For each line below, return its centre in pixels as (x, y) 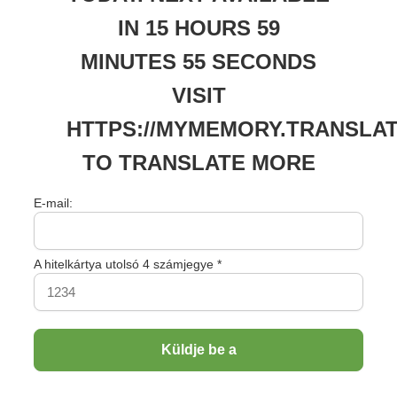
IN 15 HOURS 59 (198, 28)
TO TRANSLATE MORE (198, 163)
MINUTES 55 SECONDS (198, 62)
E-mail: (53, 203)
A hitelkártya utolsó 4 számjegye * (128, 264)
